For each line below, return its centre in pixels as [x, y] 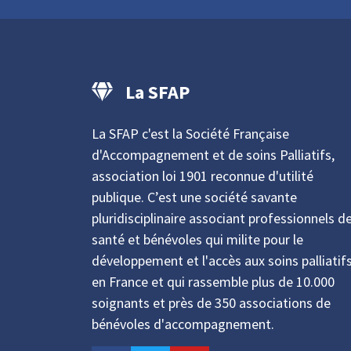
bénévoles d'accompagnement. [183, 324]
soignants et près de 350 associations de [211, 303]
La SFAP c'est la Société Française [190, 134]
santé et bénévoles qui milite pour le [197, 240]
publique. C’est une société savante [194, 197]
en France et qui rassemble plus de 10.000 [213, 282]
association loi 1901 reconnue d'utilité [203, 176]
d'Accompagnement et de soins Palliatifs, [213, 155]
